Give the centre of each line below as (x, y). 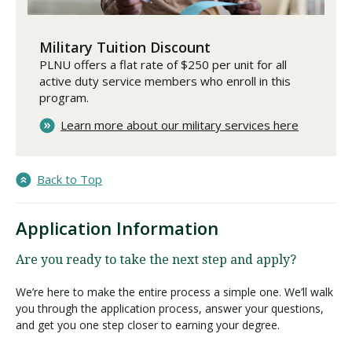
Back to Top (70, 179)
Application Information (117, 227)
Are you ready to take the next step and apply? (156, 259)
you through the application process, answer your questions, (170, 308)
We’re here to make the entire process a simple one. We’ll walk (174, 291)
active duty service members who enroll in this (165, 81)
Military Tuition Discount (125, 47)
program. (64, 97)
